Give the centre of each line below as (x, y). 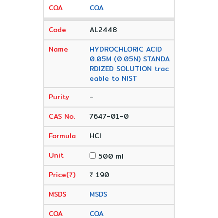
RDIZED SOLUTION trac (129, 69)
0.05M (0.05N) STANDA (129, 59)
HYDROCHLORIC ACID (126, 49)
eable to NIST (113, 78)
